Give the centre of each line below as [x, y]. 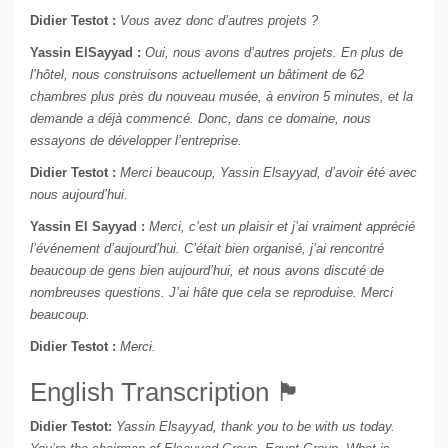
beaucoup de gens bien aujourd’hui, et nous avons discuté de [207, 271]
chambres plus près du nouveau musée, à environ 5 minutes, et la [221, 97]
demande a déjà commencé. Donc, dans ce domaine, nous [200, 119]
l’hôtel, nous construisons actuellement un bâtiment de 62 [197, 75]
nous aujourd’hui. [79, 195]
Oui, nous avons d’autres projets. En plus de [274, 53]
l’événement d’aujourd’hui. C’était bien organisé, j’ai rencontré [207, 249]
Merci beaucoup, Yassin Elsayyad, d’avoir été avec [268, 173]
